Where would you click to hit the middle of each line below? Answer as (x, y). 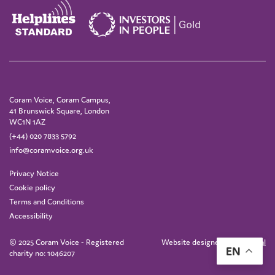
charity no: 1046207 (42, 254)
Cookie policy (32, 188)
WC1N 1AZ (27, 122)
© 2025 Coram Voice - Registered (67, 242)
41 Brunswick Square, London (59, 111)
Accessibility (31, 216)
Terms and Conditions (47, 202)
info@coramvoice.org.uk (51, 150)
